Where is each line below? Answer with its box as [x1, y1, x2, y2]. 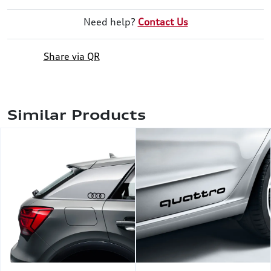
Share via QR [43, 50, 100, 63]
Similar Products [7, 106, 146, 123]
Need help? [83, 16, 138, 28]
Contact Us [137, 16, 188, 28]
